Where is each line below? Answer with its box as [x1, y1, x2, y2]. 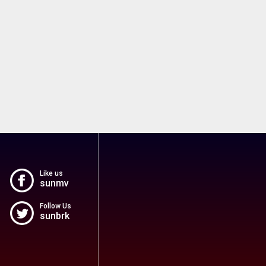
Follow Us [39, 201, 71, 210]
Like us [39, 169, 63, 178]
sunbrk [39, 210, 69, 221]
